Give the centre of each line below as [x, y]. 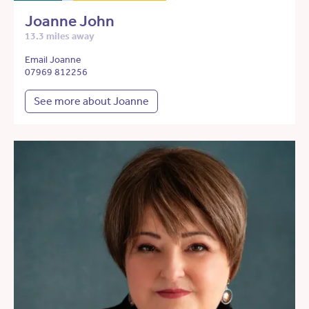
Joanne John [70, 21]
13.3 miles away [60, 37]
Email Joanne [53, 60]
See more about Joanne [91, 101]
